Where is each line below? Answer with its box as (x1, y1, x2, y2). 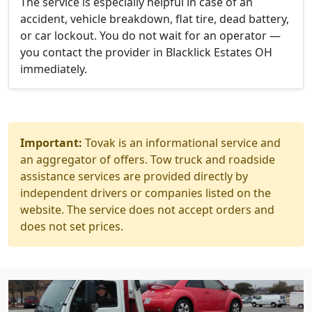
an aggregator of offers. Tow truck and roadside (20, 152, 275, 167)
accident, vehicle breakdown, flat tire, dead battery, (20, 11, 289, 26)
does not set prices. (20, 219, 123, 234)
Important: (20, 135, 82, 150)
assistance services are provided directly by (20, 169, 248, 184)
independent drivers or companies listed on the (20, 185, 271, 201)
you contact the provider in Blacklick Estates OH (20, 45, 272, 60)
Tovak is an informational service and (82, 135, 281, 150)
